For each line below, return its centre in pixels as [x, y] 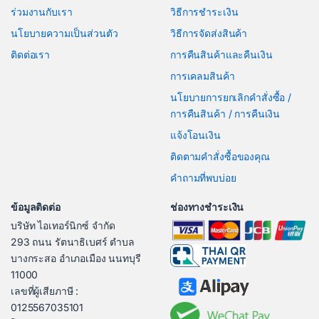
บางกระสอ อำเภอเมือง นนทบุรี [76, 258]
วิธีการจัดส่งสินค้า [209, 33]
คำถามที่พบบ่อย [203, 178]
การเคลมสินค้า [203, 76]
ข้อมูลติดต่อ [36, 207]
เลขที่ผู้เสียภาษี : [45, 291]
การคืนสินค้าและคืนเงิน [221, 55]
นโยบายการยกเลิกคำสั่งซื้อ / [231, 98]
